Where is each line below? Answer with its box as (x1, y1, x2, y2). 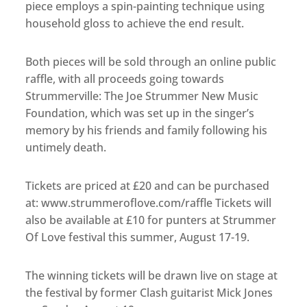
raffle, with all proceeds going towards (25, 71, 225, 87)
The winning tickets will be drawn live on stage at (25, 268, 278, 284)
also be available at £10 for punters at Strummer (25, 212, 277, 228)
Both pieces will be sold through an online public (25, 54, 277, 70)
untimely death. (25, 140, 107, 156)
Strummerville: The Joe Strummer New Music (25, 88, 259, 104)
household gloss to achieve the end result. (25, 16, 245, 32)
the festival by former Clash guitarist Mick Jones (25, 285, 273, 301)
